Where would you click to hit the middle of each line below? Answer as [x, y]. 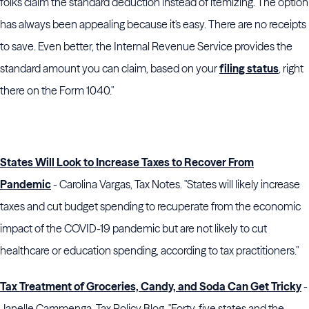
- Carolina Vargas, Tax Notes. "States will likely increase [176, 184]
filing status [249, 68]
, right [291, 68]
